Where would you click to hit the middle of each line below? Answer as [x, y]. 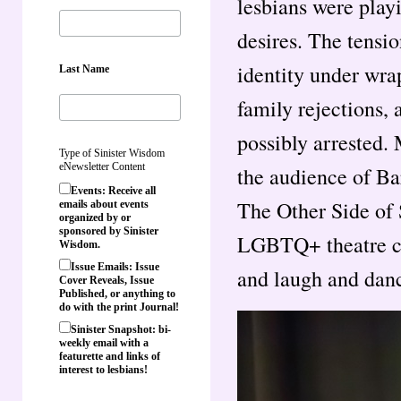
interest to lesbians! [103, 369]
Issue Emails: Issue [115, 266]
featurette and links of [110, 356]
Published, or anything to [117, 293]
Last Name [84, 68]
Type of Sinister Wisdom [112, 153]
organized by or [95, 217]
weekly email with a [104, 342]
